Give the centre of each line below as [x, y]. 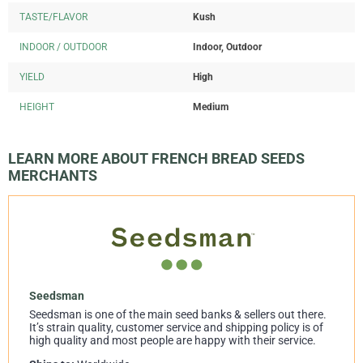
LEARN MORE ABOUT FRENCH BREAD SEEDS [156, 159]
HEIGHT [37, 107]
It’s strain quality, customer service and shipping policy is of [176, 328]
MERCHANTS [53, 176]
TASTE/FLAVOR [53, 17]
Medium [211, 107]
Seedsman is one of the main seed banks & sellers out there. [178, 315]
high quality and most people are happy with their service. [173, 341]
